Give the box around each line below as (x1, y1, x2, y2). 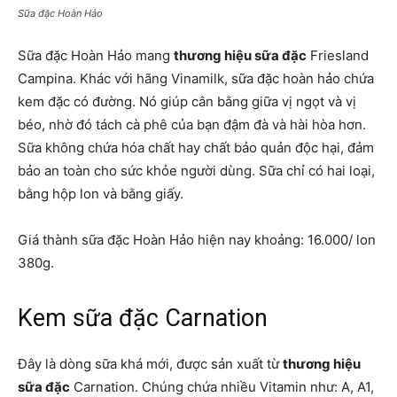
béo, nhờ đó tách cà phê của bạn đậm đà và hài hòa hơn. (18, 116, 366, 134)
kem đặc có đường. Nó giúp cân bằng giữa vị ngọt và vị (18, 93, 356, 111)
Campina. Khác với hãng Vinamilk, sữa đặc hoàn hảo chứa (18, 70, 374, 88)
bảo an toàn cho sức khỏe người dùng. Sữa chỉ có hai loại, (18, 162, 375, 180)
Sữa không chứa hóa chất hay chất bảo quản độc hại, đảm (18, 139, 374, 157)
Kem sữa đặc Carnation (18, 304, 268, 333)
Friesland (307, 47, 369, 65)
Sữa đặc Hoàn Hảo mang (18, 47, 174, 65)
